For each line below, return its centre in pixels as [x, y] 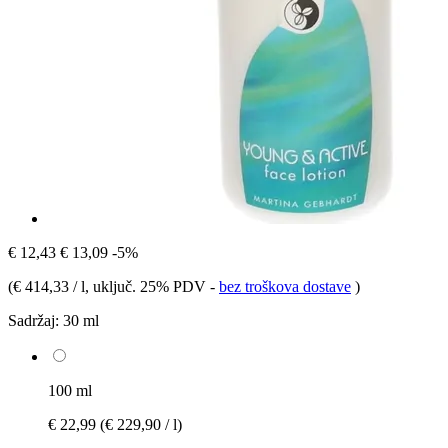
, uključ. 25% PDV [147, 286]
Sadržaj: [33, 320]
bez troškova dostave [285, 286]
